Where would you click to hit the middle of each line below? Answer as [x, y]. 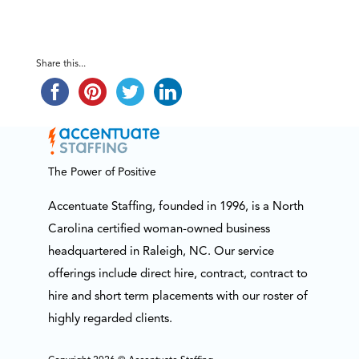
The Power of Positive [102, 173]
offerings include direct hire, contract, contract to [177, 274]
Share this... [61, 65]
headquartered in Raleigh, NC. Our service [161, 252]
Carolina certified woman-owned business [159, 229]
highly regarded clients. [110, 319]
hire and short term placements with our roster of [177, 296]
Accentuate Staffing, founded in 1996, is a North [175, 207]
